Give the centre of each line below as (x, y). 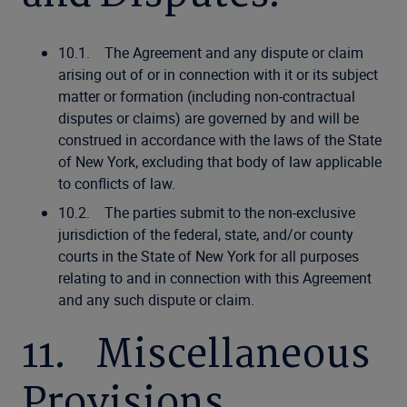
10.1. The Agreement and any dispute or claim (211, 53)
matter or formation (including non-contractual (207, 96)
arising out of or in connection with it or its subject (218, 74)
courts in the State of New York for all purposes (208, 256)
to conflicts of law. (117, 184)
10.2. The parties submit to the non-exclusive (207, 213)
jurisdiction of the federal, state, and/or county (206, 234)
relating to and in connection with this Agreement (215, 278)
